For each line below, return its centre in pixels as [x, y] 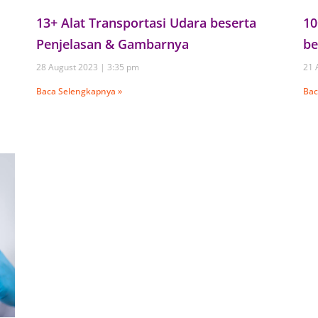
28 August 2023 [68, 67]
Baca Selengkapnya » [79, 91]
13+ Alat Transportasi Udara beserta [146, 22]
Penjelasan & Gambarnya [112, 44]
